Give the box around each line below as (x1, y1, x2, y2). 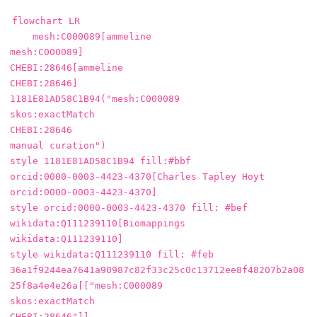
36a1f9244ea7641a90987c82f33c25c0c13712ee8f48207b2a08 (10, 265, 304, 276)
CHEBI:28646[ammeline (10, 62, 123, 74)
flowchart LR (12, 16, 80, 27)
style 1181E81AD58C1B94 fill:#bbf (10, 156, 191, 167)
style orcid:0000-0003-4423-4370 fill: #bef (10, 202, 248, 214)
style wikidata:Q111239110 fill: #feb (10, 249, 214, 260)
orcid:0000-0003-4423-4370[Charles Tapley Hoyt (10, 171, 265, 183)
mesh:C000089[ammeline (10, 31, 33, 42)
